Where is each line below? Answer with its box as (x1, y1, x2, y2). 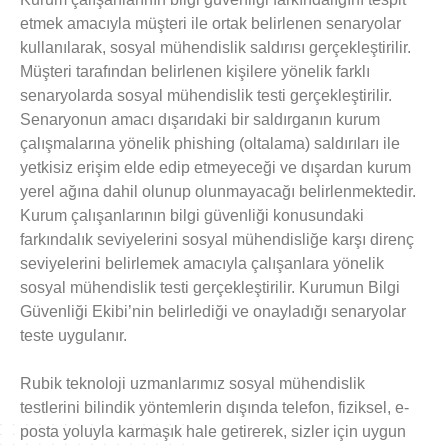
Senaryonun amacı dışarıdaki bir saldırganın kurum (20, 110, 380, 128)
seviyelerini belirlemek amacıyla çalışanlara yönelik (20, 254, 384, 272)
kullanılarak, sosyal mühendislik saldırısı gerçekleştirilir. (20, 38, 411, 56)
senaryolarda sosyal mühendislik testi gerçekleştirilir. (20, 86, 392, 104)
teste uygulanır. (20, 326, 127, 344)
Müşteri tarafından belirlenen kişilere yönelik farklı (20, 62, 370, 80)
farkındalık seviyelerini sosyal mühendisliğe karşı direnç (20, 230, 414, 248)
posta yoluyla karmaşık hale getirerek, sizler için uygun (20, 422, 406, 440)
